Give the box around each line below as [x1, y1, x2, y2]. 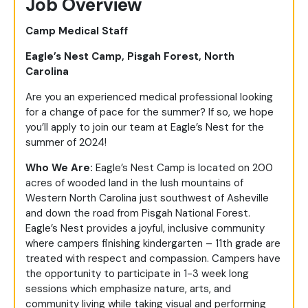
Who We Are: [25, 161, 93, 175]
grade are [232, 236, 280, 251]
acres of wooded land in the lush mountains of [25, 176, 243, 190]
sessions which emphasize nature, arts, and [25, 282, 231, 296]
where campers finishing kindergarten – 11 [25, 236, 222, 251]
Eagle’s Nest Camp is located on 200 [93, 161, 273, 175]
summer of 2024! [25, 135, 109, 150]
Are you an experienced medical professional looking [25, 90, 273, 104]
